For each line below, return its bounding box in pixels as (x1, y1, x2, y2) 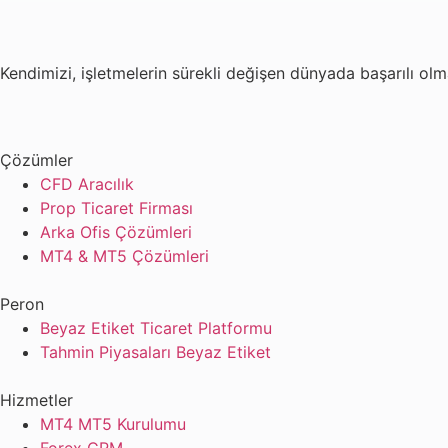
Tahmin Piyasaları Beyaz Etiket (40, 341, 271, 362)
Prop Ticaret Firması (40, 197, 193, 218)
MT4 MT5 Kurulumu (40, 413, 186, 434)
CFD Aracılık (40, 173, 134, 194)
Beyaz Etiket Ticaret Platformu (40, 317, 272, 338)
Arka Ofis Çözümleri (40, 221, 192, 242)
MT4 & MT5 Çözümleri (40, 245, 209, 266)
